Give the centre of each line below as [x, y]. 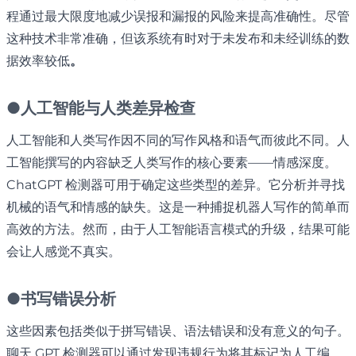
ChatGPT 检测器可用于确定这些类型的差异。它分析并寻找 [176, 185]
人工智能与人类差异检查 [108, 109]
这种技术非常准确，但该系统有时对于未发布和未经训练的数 [178, 39]
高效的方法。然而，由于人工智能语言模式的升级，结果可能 [178, 230]
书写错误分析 [68, 300]
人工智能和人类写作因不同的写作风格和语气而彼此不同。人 [178, 141]
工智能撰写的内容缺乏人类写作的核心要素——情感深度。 [172, 163]
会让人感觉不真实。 [64, 252]
